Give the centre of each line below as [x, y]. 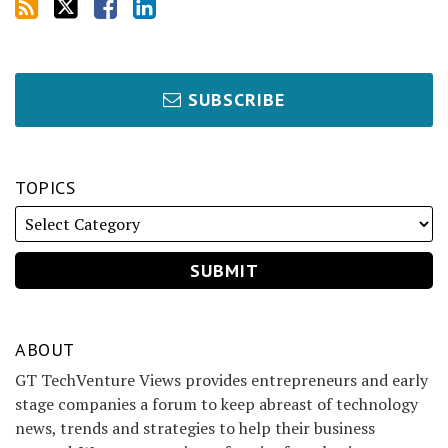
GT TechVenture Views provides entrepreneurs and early [221, 380]
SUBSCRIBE [236, 100]
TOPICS [45, 188]
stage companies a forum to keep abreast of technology [216, 404]
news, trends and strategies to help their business [195, 428]
